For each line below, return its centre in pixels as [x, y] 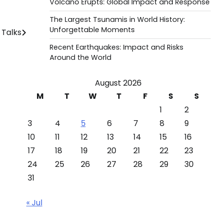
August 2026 [118, 83]
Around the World [80, 57]
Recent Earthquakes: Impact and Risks [116, 47]
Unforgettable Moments [92, 30]
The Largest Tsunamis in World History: [117, 19]
